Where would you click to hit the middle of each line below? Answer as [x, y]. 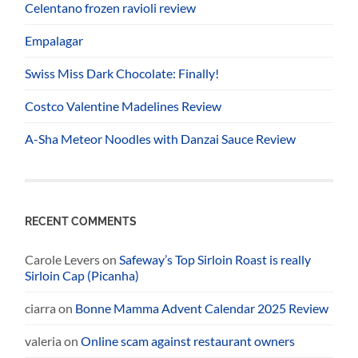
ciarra [41, 308]
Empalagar [54, 40]
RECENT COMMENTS [81, 221]
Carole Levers [63, 259]
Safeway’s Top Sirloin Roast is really [215, 259]
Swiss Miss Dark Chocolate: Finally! [122, 73]
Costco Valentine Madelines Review [123, 105]
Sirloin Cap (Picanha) [82, 275]
